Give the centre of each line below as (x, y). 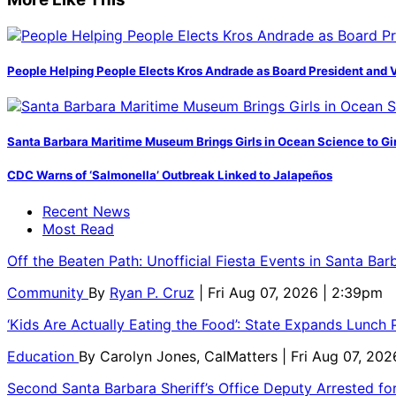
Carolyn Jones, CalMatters (191, 356)
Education (43, 356)
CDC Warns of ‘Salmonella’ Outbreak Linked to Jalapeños (170, 175)
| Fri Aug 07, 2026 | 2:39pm (291, 292)
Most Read (78, 228)
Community (48, 292)
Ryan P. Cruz (152, 292)
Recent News (86, 211)
